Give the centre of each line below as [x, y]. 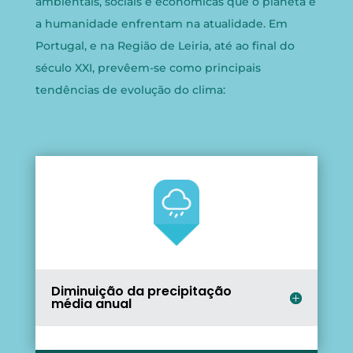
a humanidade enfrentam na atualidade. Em [161, 24]
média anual [91, 303]
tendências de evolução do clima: [130, 90]
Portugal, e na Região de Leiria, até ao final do [165, 46]
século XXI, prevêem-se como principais [148, 68]
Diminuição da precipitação [141, 291]
